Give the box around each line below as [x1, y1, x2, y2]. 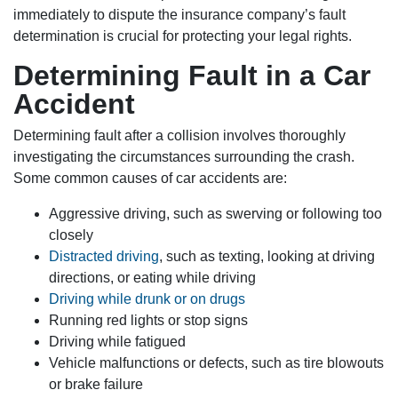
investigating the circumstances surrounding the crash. [13, 149, 354, 165]
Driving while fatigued [49, 334, 186, 350]
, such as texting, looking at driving [159, 249, 375, 265]
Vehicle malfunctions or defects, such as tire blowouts [49, 355, 384, 371]
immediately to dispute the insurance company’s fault [13, 7, 346, 23]
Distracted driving [49, 249, 159, 265]
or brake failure [49, 377, 143, 393]
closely [49, 227, 93, 243]
